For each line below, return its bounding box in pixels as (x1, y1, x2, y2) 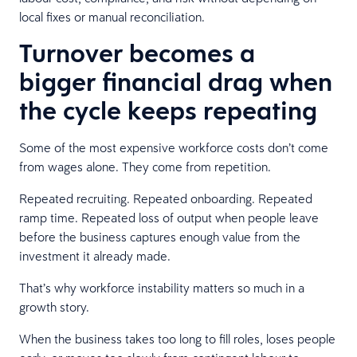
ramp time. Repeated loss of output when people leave (19, 209, 319, 226)
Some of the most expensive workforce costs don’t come (19, 139, 328, 155)
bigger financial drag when (19, 64, 332, 99)
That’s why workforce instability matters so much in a (19, 279, 304, 296)
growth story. (19, 298, 92, 315)
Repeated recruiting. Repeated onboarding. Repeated (19, 190, 312, 206)
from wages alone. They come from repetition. (19, 158, 274, 175)
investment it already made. (19, 247, 174, 264)
